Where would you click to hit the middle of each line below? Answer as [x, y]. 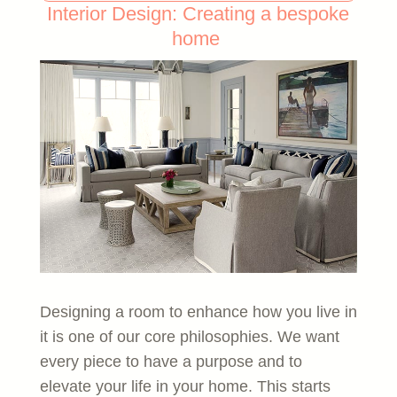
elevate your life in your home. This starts [185, 386]
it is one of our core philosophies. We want [189, 336]
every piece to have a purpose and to [171, 361]
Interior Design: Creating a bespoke [198, 13]
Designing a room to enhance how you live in [198, 311]
